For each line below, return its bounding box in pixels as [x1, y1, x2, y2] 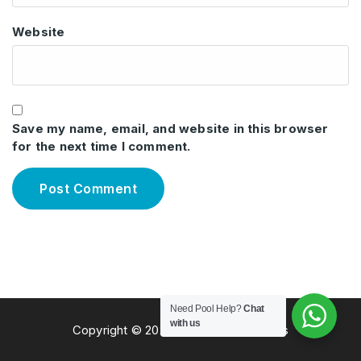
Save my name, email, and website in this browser [12, 121, 329, 137]
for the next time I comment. [12, 139, 191, 155]
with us [170, 317, 201, 329]
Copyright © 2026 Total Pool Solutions [72, 322, 289, 338]
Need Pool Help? [170, 303, 244, 314]
